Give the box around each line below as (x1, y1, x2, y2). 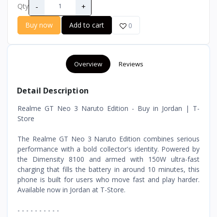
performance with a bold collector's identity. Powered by (17, 144, 200, 154)
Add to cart (69, 20, 104, 30)
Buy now (25, 20, 53, 30)
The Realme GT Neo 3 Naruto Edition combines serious (17, 134, 200, 143)
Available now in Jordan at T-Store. (17, 185, 125, 194)
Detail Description (17, 85, 89, 96)
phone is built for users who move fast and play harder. (17, 174, 200, 184)
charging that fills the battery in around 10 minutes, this (17, 164, 200, 174)
